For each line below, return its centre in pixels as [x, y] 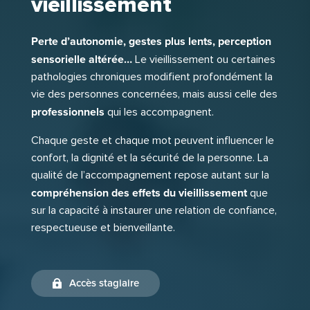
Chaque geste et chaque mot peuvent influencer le [152, 140]
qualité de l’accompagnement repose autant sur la [150, 175]
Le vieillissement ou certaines [203, 60]
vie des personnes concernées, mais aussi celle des [154, 94]
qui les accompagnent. [159, 112]
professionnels [67, 112]
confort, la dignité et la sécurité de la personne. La [149, 158]
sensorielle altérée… [81, 59]
